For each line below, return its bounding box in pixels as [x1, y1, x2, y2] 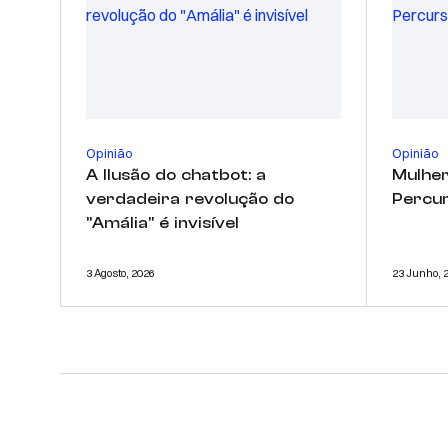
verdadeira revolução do [86, 189, 294, 208]
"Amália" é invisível [86, 213, 239, 232]
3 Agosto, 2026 [86, 265, 155, 280]
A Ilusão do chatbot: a [86, 165, 266, 184]
